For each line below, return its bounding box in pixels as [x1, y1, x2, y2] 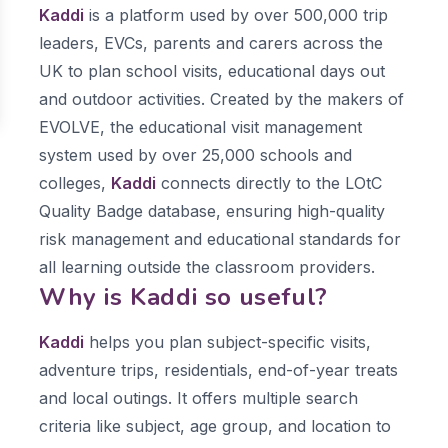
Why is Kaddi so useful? [39, 281, 328, 313]
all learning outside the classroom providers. [39, 257, 375, 277]
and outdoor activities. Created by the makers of [39, 89, 404, 109]
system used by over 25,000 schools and [39, 145, 352, 165]
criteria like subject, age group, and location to [39, 416, 391, 436]
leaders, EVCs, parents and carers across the [39, 33, 383, 53]
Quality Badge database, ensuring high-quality [39, 201, 385, 221]
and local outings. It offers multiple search [39, 388, 358, 408]
